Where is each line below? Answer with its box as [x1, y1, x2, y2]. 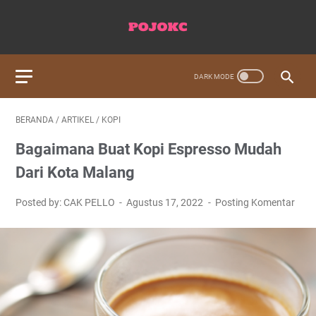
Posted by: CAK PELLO [16, 197, 117, 208]
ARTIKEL [61, 115, 94, 125]
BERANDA [16, 115, 54, 125]
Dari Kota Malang [16, 164, 135, 181]
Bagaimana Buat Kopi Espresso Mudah [16, 140, 281, 158]
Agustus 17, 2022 [126, 197, 206, 208]
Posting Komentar [214, 197, 295, 208]
